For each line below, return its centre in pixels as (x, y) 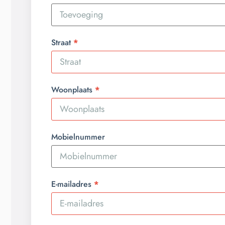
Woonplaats (72, 89)
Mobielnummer (78, 137)
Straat (61, 42)
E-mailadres (71, 184)
